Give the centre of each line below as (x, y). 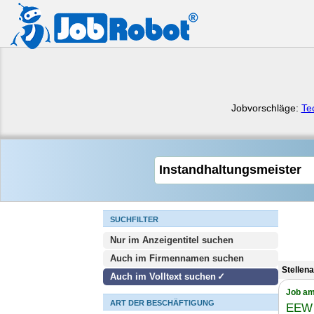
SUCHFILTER (134, 219)
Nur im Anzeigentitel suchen (172, 240)
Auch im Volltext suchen (163, 277)
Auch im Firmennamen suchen (177, 258)
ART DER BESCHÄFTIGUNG (162, 303)
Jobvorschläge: (266, 108)
